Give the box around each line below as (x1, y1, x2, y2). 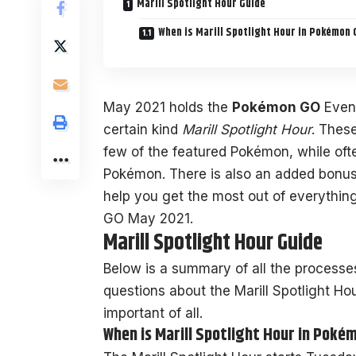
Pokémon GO (232, 99, 320, 115)
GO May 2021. (103, 210, 193, 226)
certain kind (103, 121, 182, 137)
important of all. (103, 304, 203, 321)
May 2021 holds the (103, 99, 232, 115)
